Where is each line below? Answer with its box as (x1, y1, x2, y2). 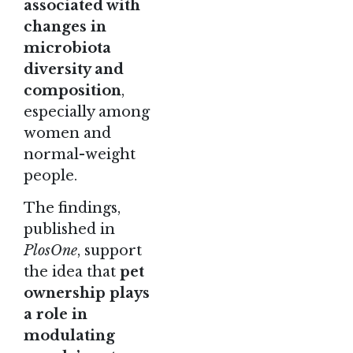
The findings (24, 199, 117, 217)
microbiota (24, 39, 111, 58)
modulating (24, 326, 115, 344)
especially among (24, 103, 150, 121)
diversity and (24, 61, 124, 79)
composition (24, 82, 121, 100)
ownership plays (24, 284, 150, 302)
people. (24, 167, 81, 185)
